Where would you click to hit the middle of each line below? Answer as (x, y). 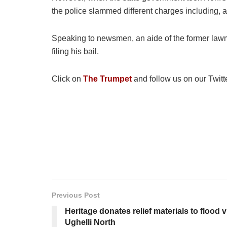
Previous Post (76, 195)
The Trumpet (107, 79)
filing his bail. (75, 51)
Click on (67, 79)
